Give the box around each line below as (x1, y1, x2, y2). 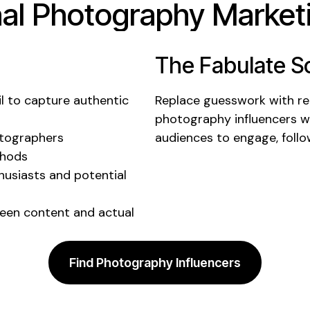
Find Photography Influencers (69, 255, 241, 270)
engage (233, 129, 276, 146)
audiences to (155, 129, 233, 146)
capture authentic (24, 91, 129, 109)
